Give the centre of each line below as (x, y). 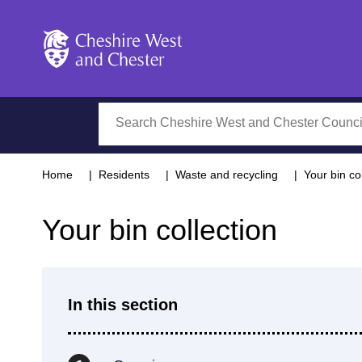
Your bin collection (160, 230)
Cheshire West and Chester (120, 76)
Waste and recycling (227, 175)
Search (119, 112)
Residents (124, 175)
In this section (123, 305)
